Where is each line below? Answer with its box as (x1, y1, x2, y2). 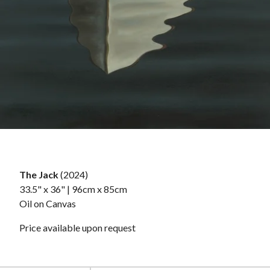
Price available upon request (19, 221, 136, 233)
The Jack (19, 168, 58, 180)
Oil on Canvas (19, 197, 76, 209)
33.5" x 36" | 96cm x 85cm (19, 183, 127, 195)
